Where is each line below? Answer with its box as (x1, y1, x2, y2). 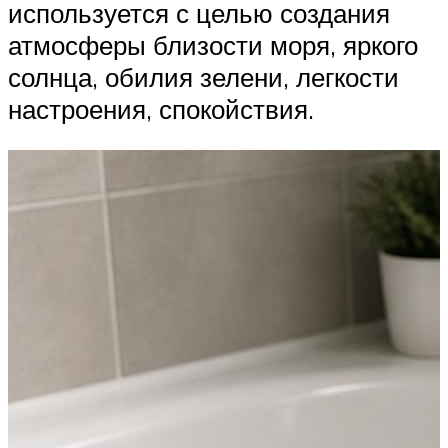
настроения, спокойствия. (8, 92, 314, 125)
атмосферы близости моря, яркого (8, 28, 418, 61)
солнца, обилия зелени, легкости (8, 60, 399, 93)
